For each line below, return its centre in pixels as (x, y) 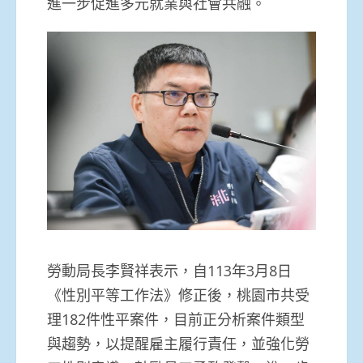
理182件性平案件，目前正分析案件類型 (176, 320)
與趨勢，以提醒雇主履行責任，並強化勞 (178, 344)
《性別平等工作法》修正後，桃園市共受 (178, 295)
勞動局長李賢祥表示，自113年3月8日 (169, 271)
